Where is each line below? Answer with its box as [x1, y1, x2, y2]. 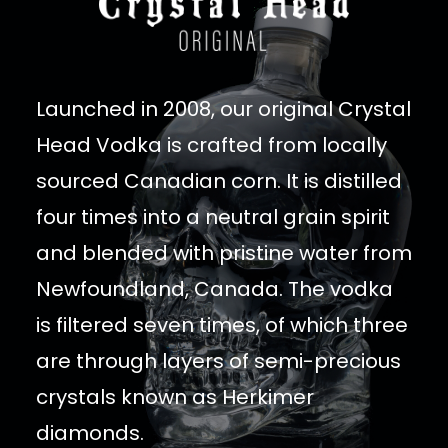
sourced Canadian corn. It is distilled [36, 167, 402, 196]
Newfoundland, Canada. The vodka [36, 275, 393, 304]
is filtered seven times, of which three [36, 311, 408, 340]
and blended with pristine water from [36, 239, 412, 268]
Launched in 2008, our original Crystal [36, 95, 411, 124]
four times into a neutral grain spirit [36, 203, 390, 232]
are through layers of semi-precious [36, 347, 401, 376]
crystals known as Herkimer [36, 383, 314, 412]
